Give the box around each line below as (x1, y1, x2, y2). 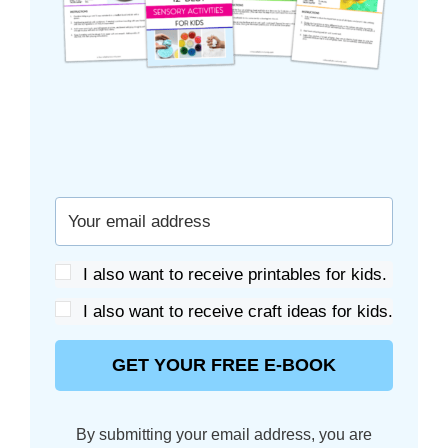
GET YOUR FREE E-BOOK (112, 355, 336, 375)
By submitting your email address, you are (76, 426, 372, 443)
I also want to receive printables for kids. (83, 265, 387, 284)
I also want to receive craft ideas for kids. (83, 302, 393, 321)
